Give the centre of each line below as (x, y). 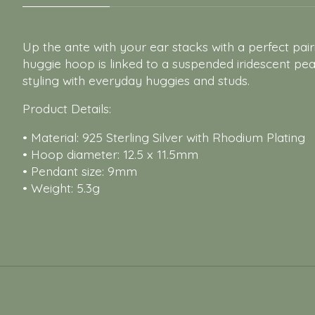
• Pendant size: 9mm (80, 171)
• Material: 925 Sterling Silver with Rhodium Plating (164, 137)
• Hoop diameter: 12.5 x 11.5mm (110, 154)
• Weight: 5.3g (61, 187)
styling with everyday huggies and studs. (136, 80)
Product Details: (67, 109)
